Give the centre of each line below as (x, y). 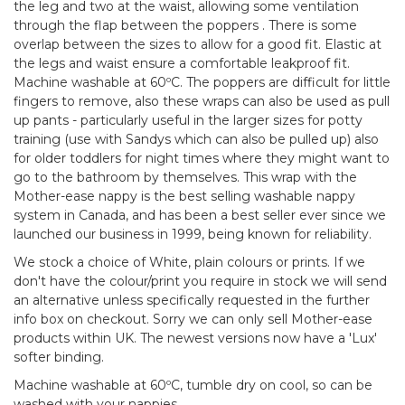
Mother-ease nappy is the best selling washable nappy (184, 197)
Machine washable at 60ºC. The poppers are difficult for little (202, 83)
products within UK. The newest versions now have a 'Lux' (195, 339)
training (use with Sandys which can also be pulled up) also (196, 140)
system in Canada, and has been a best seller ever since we (200, 216)
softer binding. (59, 358)
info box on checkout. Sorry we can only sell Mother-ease (193, 320)
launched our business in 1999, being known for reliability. (193, 235)
